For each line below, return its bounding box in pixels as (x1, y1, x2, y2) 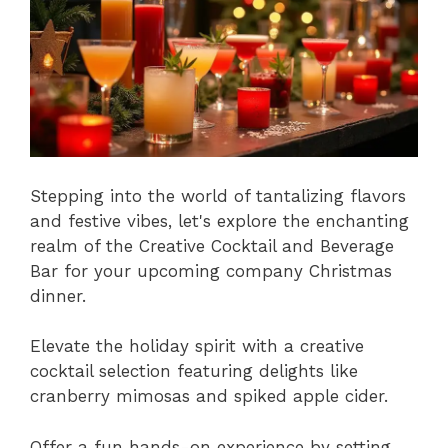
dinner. (30, 285, 86, 306)
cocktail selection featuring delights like (30, 361, 358, 382)
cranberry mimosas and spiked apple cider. (30, 386, 388, 407)
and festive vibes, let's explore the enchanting (30, 210, 409, 231)
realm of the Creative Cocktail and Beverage (30, 235, 394, 256)
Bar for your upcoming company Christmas (30, 260, 392, 281)
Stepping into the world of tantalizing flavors (30, 185, 406, 206)
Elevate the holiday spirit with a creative (30, 336, 364, 357)
